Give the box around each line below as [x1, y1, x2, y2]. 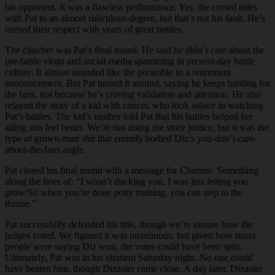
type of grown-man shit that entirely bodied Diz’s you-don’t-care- [5, 133, 257, 144]
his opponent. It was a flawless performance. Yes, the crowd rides [5, 1, 257, 12]
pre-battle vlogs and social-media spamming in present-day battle [5, 55, 255, 66]
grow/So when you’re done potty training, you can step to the [5, 187, 242, 198]
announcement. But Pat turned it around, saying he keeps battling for [5, 77, 270, 88]
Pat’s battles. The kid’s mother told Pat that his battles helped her [5, 110, 253, 122]
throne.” [5, 198, 36, 209]
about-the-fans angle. [5, 144, 86, 155]
